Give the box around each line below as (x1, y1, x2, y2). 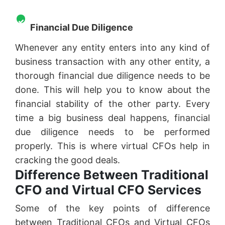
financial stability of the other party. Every (15, 98, 210, 109)
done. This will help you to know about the (15, 84, 210, 95)
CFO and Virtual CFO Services (15, 182, 204, 197)
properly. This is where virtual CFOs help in (15, 140, 210, 151)
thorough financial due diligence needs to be (15, 70, 210, 81)
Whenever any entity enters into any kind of (15, 42, 210, 53)
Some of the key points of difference (15, 202, 210, 213)
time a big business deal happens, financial (15, 112, 210, 123)
